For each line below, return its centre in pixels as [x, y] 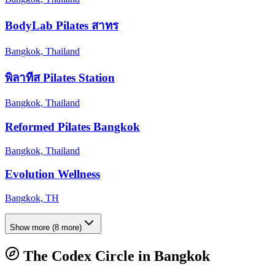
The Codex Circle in [87, 256]
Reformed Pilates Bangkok [72, 127]
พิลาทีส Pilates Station [60, 77]
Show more [30, 228]
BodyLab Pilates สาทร [62, 26]
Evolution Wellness [52, 174]
